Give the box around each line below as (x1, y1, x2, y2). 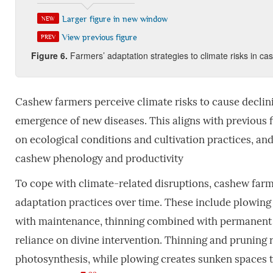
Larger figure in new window (62, 13, 168, 24)
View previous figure (62, 32, 137, 42)
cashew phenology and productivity (15, 152, 183, 165)
